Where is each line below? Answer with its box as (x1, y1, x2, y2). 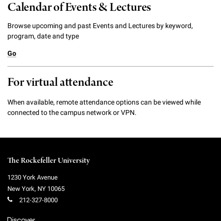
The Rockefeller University (7, 156, 90, 166)
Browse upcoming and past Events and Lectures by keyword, (7, 21, 193, 30)
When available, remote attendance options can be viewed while (7, 98, 201, 106)
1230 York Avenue (7, 174, 58, 181)
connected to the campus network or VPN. (7, 108, 137, 116)
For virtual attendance (7, 74, 113, 91)
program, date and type (7, 32, 79, 40)
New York (7, 185, 35, 192)
